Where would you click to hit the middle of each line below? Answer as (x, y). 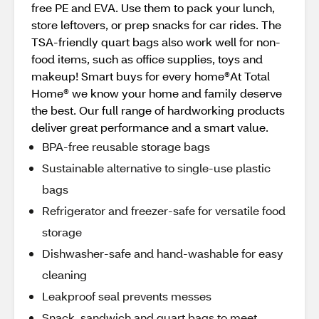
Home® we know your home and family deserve (157, 93)
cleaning (64, 274)
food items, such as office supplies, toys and (147, 59)
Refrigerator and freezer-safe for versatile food (164, 210)
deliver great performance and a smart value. (150, 127)
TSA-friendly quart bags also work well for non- (156, 42)
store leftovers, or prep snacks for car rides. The (156, 25)
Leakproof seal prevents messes (127, 296)
